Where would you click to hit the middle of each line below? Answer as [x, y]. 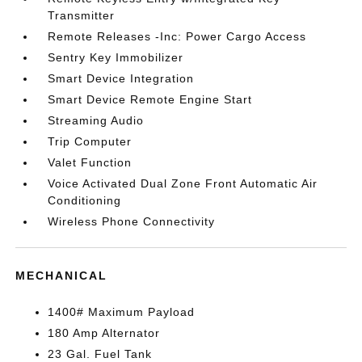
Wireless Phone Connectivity [132, 221]
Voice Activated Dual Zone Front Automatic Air [183, 183]
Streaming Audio [96, 120]
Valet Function [90, 162]
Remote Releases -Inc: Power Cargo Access [177, 36]
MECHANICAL [62, 275]
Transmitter [82, 15]
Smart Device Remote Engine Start [150, 99]
